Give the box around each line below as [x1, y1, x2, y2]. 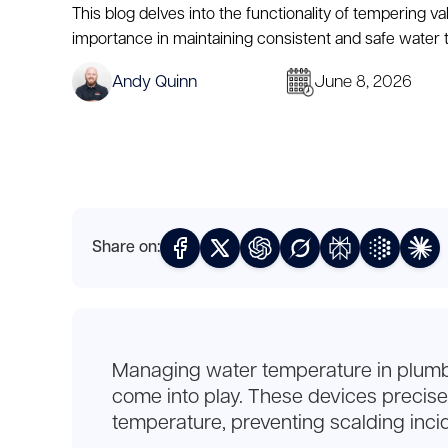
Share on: [92, 238, 160, 256]
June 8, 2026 [314, 73, 412, 92]
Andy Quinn [112, 73, 197, 92]
